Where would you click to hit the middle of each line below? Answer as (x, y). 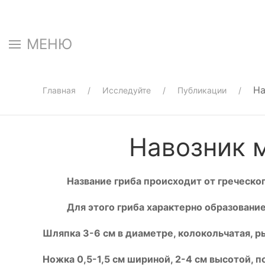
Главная (59, 90)
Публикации (202, 90)
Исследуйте (127, 90)
